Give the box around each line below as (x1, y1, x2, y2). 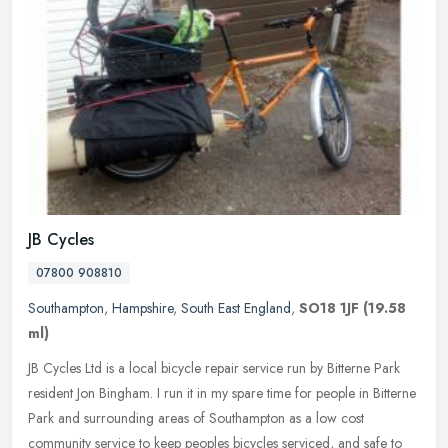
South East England (181, 297, 291, 318)
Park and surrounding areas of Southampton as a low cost (28, 407, 364, 428)
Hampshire (112, 297, 173, 318)
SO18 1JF (299, 297, 359, 318)
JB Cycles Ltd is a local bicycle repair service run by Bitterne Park (28, 357, 400, 378)
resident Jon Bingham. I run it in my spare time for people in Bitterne (28, 382, 416, 403)
